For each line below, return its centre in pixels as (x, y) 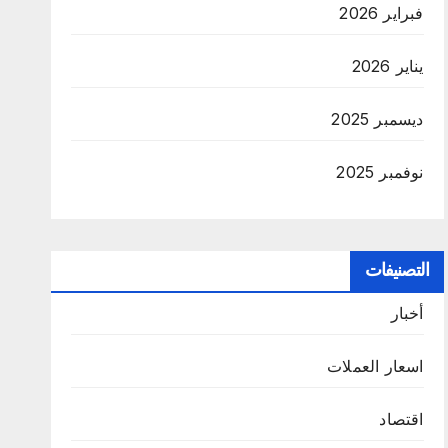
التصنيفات (396, 270)
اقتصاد (401, 419)
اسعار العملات (375, 366)
